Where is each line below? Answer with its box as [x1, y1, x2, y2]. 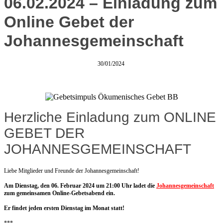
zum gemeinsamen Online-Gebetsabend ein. [4, 190, 115, 197]
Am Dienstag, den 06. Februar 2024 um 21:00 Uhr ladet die [4, 182, 156, 190]
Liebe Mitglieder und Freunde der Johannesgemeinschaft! [4, 167, 139, 175]
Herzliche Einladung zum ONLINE [4, 110, 216, 125]
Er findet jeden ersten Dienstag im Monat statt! [4, 205, 124, 212]
